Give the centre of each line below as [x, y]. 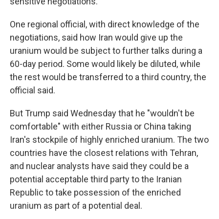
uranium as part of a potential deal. [76, 205]
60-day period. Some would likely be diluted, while [105, 64]
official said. [33, 90]
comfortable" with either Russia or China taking [100, 126]
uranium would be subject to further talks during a [106, 50]
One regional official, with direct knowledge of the [105, 24]
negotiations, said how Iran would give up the [96, 37]
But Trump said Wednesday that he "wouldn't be [102, 113]
